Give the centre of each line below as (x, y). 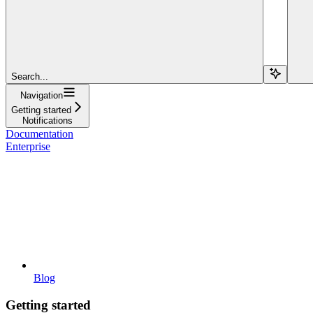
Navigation (41, 95)
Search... (30, 76)
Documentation (39, 133)
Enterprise (28, 146)
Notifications (48, 120)
